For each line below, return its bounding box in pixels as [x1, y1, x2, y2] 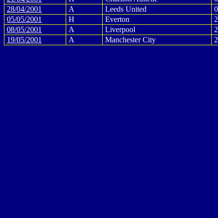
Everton [105, 15, 129, 23]
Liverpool [105, 25, 135, 34]
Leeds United [105, 5, 146, 13]
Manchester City [105, 36, 156, 44]
